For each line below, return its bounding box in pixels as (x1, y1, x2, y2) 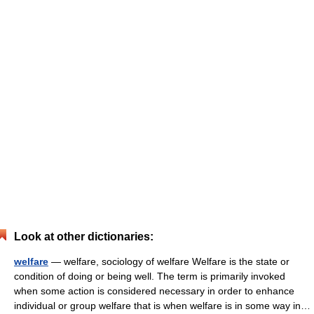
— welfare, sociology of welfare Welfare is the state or (48, 256, 289, 267)
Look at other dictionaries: (14, 231, 153, 243)
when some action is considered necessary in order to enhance (14, 285, 294, 296)
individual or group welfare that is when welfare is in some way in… (14, 300, 310, 311)
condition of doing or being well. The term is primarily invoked (14, 271, 285, 282)
